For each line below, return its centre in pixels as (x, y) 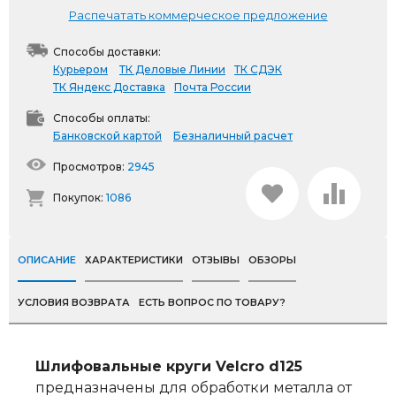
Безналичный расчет (233, 136)
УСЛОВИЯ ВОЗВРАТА (74, 302)
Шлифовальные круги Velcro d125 (169, 366)
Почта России (213, 87)
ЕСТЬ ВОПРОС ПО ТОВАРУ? (212, 302)
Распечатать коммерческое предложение (198, 15)
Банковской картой (107, 136)
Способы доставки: (107, 52)
